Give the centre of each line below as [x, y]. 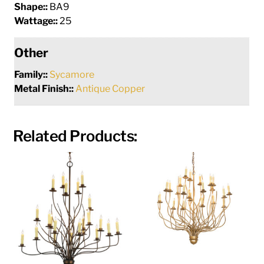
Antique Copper [110, 88]
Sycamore [72, 74]
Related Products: [75, 136]
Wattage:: [37, 21]
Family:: [32, 74]
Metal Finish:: [45, 88]
